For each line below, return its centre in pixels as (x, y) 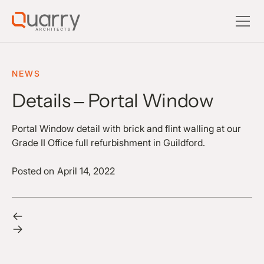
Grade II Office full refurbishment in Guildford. (108, 143)
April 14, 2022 (86, 171)
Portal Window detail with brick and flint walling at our (126, 128)
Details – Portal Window (113, 100)
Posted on (33, 171)
